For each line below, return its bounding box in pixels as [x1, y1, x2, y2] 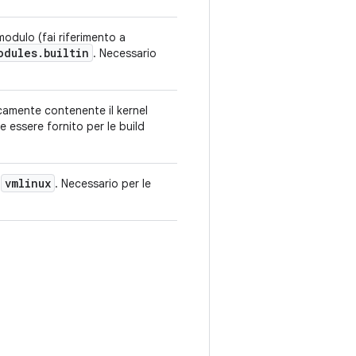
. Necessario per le [55, 176, 151, 191]
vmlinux [5, 176, 51, 191]
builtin [44, 45, 89, 60]
